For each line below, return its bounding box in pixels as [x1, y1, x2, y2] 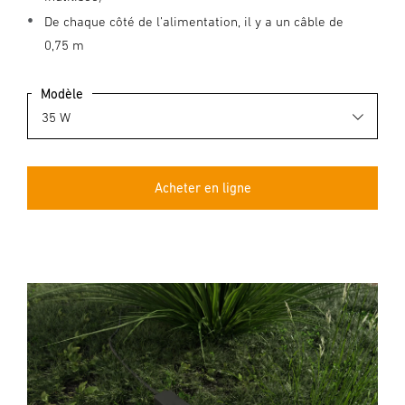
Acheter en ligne [154, 180, 251, 195]
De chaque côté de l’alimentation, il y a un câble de [44, 14, 344, 29]
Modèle [41, 85, 83, 101]
